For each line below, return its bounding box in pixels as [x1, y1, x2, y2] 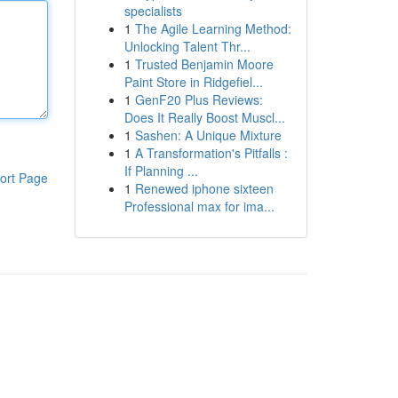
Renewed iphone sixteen [134, 179, 274, 197]
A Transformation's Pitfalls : [134, 144, 288, 162]
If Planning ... [123, 162, 198, 179]
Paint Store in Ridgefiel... [123, 73, 263, 91]
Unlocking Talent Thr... [123, 37, 251, 55]
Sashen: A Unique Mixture [134, 126, 282, 144]
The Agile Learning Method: [134, 20, 291, 37]
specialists [123, 2, 182, 20]
